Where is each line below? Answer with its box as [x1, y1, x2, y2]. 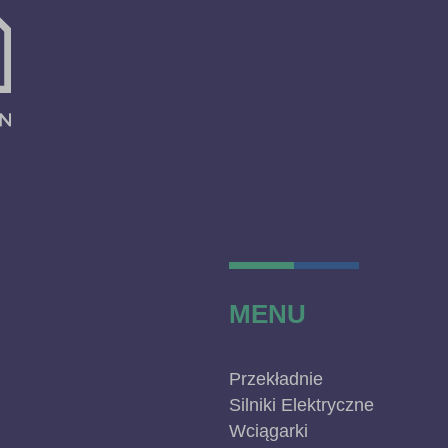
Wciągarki [228, 421, 308, 441]
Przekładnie [228, 369, 323, 389]
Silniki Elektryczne [228, 395, 374, 415]
